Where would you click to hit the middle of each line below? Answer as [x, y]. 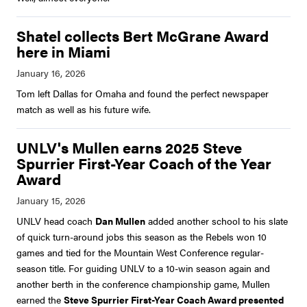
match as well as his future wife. [85, 109]
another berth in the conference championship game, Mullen [143, 284]
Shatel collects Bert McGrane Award [143, 36]
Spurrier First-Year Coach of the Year [144, 163]
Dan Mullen [120, 221]
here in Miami [63, 52]
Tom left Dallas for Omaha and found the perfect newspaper [143, 94]
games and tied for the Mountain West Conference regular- [140, 253]
